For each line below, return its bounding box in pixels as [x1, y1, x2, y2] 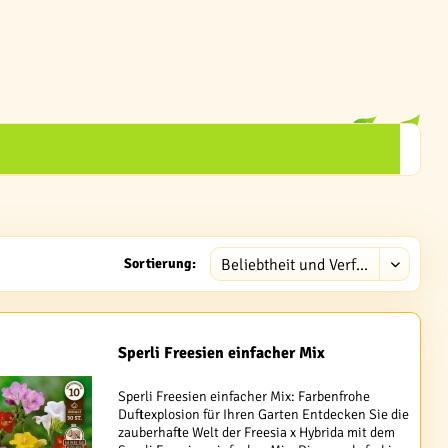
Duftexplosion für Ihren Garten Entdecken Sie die [117, 406, 409, 424]
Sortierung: [124, 255, 196, 272]
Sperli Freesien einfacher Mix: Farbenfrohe [117, 388, 370, 406]
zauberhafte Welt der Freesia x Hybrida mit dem [117, 424, 395, 442]
